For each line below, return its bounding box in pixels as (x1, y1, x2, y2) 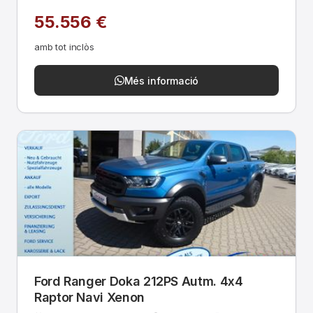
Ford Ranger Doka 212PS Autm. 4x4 (34, 274, 243, 289)
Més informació (124, 74, 199, 87)
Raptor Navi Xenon (34, 290, 145, 305)
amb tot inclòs (34, 41, 94, 52)
